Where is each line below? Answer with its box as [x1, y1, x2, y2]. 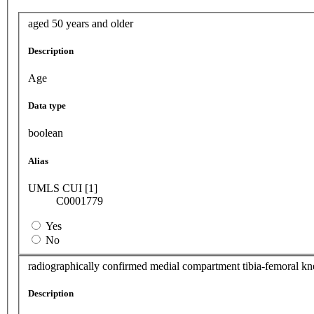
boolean [28, 127, 63, 139]
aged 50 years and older [28, 17, 133, 29]
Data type [28, 100, 66, 111]
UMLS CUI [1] [28, 182, 97, 194]
